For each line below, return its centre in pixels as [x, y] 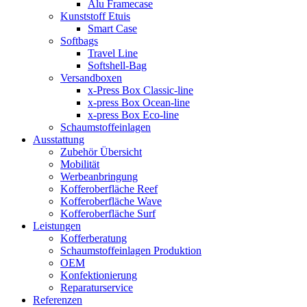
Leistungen [57, 225]
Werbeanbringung [99, 176]
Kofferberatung [94, 238]
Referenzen [58, 299]
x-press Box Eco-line [133, 114]
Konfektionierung [99, 275]
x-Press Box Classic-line [140, 90]
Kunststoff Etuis [95, 16]
